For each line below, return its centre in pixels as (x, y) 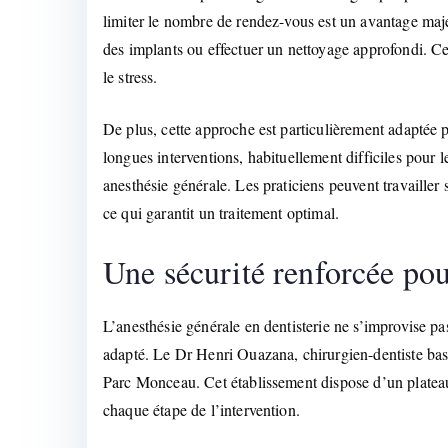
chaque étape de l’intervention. (201, 410)
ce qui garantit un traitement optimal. (221, 213)
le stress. (130, 77)
